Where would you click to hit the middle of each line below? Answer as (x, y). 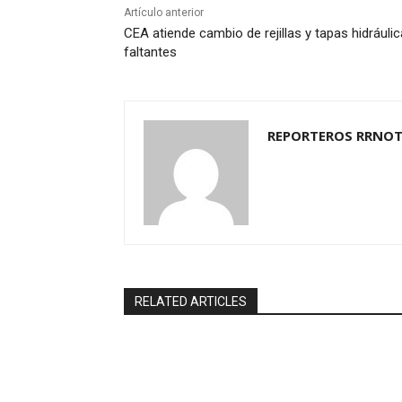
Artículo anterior (164, 13)
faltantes (150, 52)
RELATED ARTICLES (191, 302)
